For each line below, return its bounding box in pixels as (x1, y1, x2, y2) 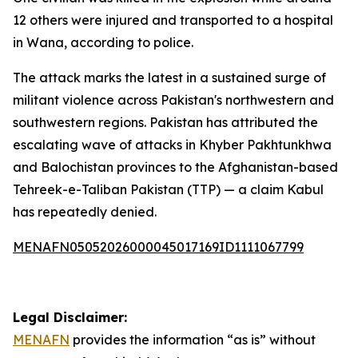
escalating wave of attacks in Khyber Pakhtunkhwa (13, 137, 332, 153)
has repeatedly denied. (13, 204, 157, 220)
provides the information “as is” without (70, 332, 316, 348)
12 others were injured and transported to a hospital (13, 12, 333, 28)
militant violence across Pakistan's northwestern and (13, 92, 334, 108)
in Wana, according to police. (13, 34, 193, 50)
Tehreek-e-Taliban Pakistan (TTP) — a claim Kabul (13, 181, 324, 197)
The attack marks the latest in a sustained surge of (13, 70, 326, 86)
